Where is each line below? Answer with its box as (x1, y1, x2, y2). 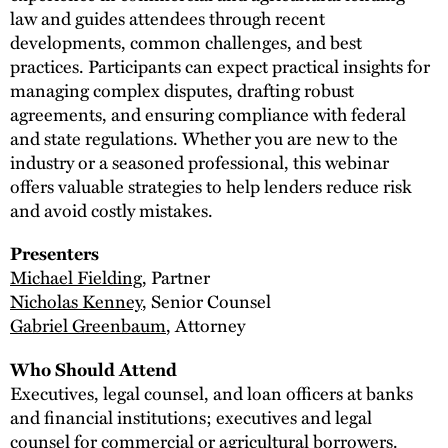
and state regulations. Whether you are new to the (10, 124, 398, 151)
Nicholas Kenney (10, 288, 142, 315)
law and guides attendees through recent (10, 4, 325, 31)
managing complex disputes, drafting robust (10, 76, 354, 103)
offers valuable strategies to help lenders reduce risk (10, 172, 412, 199)
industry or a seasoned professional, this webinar (10, 148, 389, 175)
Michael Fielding (10, 264, 142, 291)
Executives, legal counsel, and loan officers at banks (10, 380, 413, 407)
